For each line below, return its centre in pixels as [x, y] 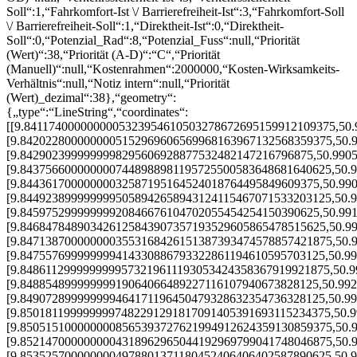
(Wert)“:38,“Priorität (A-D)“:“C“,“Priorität [113, 54]
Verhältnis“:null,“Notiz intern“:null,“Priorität [118, 83]
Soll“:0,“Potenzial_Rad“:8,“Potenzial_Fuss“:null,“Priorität [153, 40]
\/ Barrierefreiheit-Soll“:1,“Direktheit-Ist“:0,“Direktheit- [145, 25]
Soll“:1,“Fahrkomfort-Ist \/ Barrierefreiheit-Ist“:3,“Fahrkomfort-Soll [175, 11]
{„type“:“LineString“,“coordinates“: [97, 112]
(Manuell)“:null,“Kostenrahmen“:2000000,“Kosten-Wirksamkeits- [173, 69]
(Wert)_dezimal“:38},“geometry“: [91, 97]
